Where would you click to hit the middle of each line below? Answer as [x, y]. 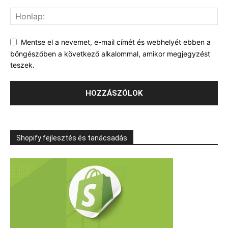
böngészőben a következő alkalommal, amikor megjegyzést [110, 53]
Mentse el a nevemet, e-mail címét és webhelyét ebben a [116, 42]
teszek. [22, 65]
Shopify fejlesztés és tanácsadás [72, 138]
